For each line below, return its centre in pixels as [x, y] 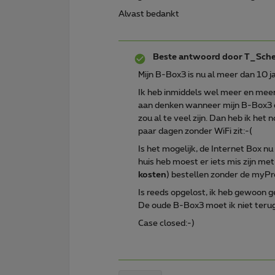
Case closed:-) [166, 223]
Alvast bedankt [149, 14]
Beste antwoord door [198, 57]
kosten [152, 175]
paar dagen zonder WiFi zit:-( [195, 131]
